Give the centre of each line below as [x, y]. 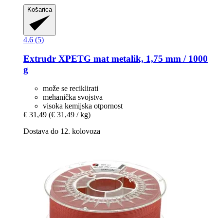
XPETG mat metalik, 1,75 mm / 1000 [132, 58]
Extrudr [40, 58]
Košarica [40, 10]
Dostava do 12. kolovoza [62, 131]
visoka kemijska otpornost [83, 106]
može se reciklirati [71, 88]
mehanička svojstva [73, 97]
